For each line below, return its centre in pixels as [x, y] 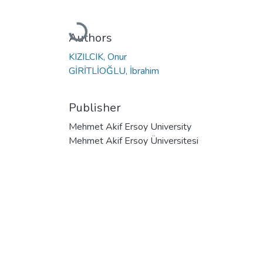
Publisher [95, 107]
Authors [90, 38]
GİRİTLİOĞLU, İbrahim [114, 71]
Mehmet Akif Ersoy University [130, 127]
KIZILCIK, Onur [98, 57]
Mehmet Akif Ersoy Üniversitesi [134, 141]
